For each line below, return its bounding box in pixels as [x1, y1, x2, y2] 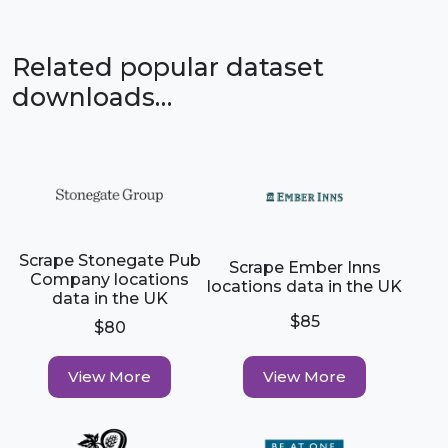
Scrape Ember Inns [228, 257, 381, 277]
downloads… [12, 82, 172, 112]
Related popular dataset [12, 52, 324, 82]
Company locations [30, 270, 190, 290]
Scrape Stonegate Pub [18, 251, 201, 271]
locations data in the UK [207, 276, 403, 296]
